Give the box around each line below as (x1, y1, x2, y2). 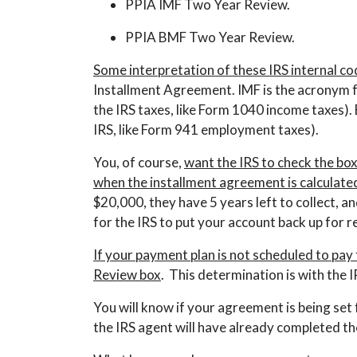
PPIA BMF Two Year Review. (125, 29, 295, 45)
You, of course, (93, 154, 184, 171)
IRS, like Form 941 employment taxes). (93, 121, 319, 138)
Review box (93, 266, 161, 283)
